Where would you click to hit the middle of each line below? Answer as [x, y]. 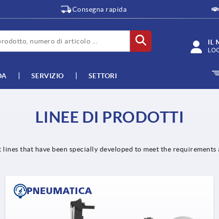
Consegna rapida [99, 9]
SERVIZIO [47, 76]
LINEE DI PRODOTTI [109, 117]
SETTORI [102, 76]
